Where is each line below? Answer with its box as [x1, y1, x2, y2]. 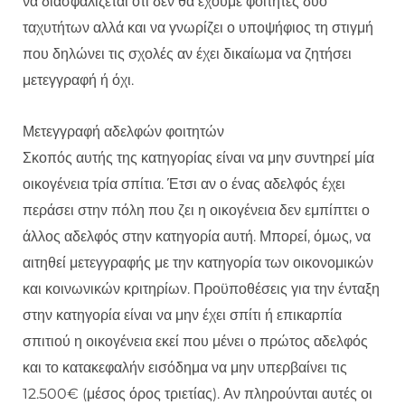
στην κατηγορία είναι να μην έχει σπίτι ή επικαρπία [23, 306, 342, 325]
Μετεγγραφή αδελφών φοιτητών [23, 123, 224, 141]
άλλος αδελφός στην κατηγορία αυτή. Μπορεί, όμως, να [23, 228, 371, 246]
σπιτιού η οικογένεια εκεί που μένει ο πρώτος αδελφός [23, 333, 368, 351]
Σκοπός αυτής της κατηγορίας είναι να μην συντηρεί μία [23, 149, 374, 167]
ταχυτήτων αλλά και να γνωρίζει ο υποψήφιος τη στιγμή [23, 19, 373, 37]
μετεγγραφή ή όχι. [23, 71, 134, 89]
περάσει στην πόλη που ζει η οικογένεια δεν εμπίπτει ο [23, 202, 370, 220]
